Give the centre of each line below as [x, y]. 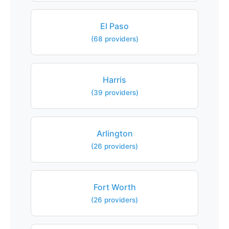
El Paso [114, 26]
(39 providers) [114, 93]
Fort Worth [114, 187]
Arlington [114, 133]
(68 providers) [114, 39]
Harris [114, 80]
